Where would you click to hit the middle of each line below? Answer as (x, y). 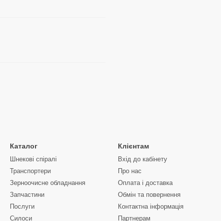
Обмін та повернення (149, 195)
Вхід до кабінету (143, 159)
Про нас (130, 171)
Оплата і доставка (145, 183)
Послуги (22, 206)
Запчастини (27, 195)
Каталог (24, 146)
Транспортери (30, 171)
